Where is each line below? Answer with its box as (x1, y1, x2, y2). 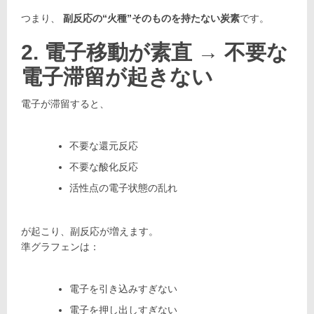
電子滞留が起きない (21, 64, 213, 88)
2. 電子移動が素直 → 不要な (21, 40, 288, 64)
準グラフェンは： (21, 241, 100, 253)
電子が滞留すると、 (21, 97, 109, 109)
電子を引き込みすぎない (69, 283, 177, 295)
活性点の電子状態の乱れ (69, 182, 177, 193)
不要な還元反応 (69, 139, 138, 151)
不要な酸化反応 (69, 161, 138, 172)
